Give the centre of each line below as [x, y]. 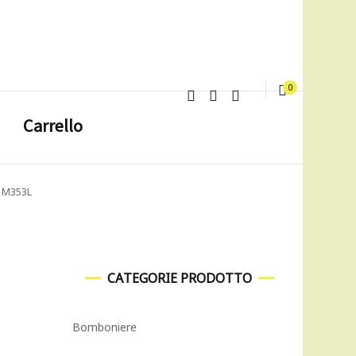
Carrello [53, 125]
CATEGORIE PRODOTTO [180, 278]
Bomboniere [104, 327]
